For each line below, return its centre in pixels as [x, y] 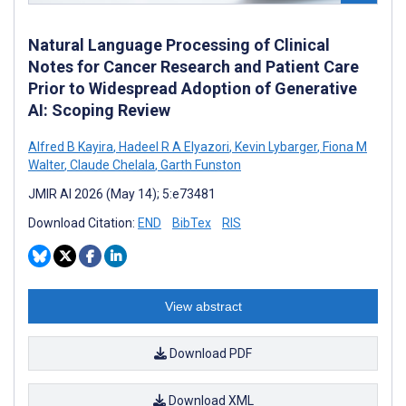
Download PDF [209, 353]
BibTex [192, 222]
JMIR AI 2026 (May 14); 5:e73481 [122, 193]
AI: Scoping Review [99, 110]
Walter [46, 164]
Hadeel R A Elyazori [173, 146]
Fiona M [343, 146]
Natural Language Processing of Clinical [179, 44]
